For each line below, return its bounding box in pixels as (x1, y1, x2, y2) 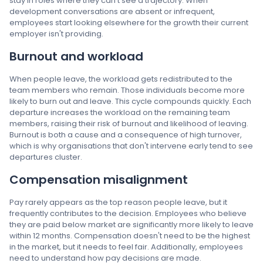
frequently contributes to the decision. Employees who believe (9, 208, 247, 219)
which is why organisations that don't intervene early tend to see (9, 140, 253, 151)
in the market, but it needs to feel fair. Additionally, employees (9, 241, 243, 252)
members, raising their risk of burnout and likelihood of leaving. (9, 118, 248, 129)
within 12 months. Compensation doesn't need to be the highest (9, 230, 250, 241)
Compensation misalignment (9, 171, 188, 188)
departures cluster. (9, 151, 82, 163)
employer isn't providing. (9, 28, 103, 39)
